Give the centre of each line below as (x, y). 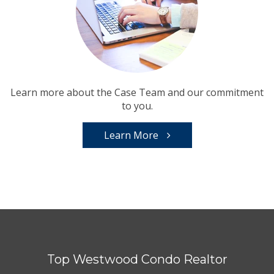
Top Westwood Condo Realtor (137, 259)
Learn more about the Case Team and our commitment (137, 92)
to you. (137, 106)
